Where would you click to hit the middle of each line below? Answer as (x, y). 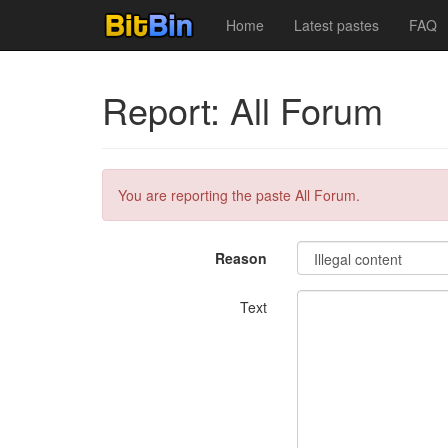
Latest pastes (336, 25)
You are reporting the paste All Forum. (239, 195)
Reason (241, 258)
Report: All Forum (242, 109)
